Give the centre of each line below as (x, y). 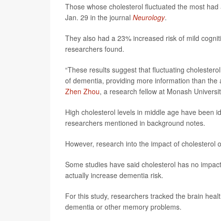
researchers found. (95, 49)
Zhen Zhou (82, 91)
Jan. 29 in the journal (99, 17)
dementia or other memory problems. (123, 207)
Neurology (149, 17)
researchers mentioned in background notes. (135, 123)
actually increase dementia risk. (114, 175)
